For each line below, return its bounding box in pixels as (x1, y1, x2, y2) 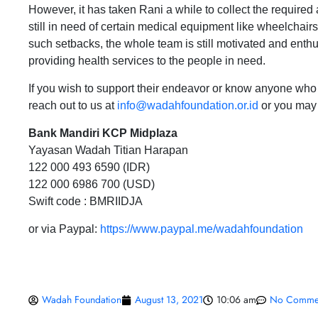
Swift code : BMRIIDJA (28, 195, 143, 207)
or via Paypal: (28, 223, 100, 235)
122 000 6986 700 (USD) (28, 178, 155, 190)
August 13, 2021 (135, 292, 203, 307)
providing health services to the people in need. (28, 55, 268, 67)
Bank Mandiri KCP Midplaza (28, 127, 177, 139)
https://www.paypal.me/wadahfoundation (100, 223, 303, 235)
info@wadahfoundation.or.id (117, 99, 258, 111)
